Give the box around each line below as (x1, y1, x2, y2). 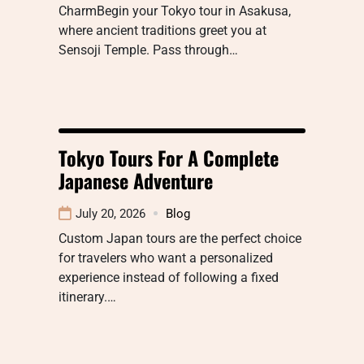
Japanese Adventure (58, 165, 213, 195)
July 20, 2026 (76, 206, 145, 221)
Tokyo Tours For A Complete (58, 142, 279, 172)
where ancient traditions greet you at (58, 22, 266, 38)
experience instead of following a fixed (58, 269, 279, 285)
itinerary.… (58, 288, 116, 305)
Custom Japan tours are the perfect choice (58, 230, 301, 246)
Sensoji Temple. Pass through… (58, 41, 238, 58)
